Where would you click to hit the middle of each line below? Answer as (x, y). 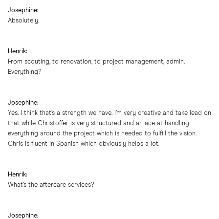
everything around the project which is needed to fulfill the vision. (102, 134)
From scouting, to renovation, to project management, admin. (96, 62)
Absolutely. (23, 21)
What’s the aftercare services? (51, 185)
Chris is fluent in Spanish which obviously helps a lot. (84, 144)
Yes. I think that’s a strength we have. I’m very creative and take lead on (109, 113)
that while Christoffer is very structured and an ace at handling (99, 124)
